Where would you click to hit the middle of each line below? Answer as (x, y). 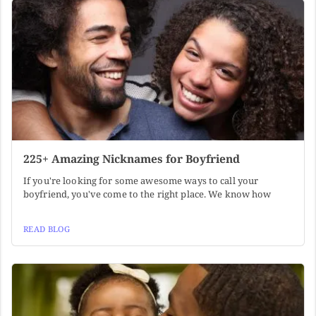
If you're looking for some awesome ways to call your (141, 180)
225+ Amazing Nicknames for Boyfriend (132, 158)
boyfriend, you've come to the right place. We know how (147, 194)
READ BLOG (47, 229)
